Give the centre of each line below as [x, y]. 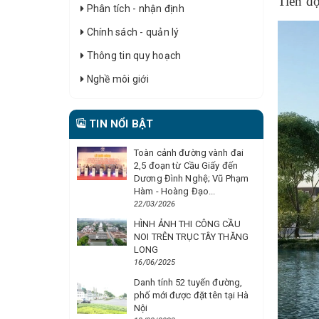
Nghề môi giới [116, 79]
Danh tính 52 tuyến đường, [188, 282]
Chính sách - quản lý [132, 32]
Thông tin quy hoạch [133, 56]
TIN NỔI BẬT [120, 124]
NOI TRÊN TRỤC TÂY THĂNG [191, 237]
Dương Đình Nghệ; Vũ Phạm [192, 178]
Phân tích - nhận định [134, 9]
